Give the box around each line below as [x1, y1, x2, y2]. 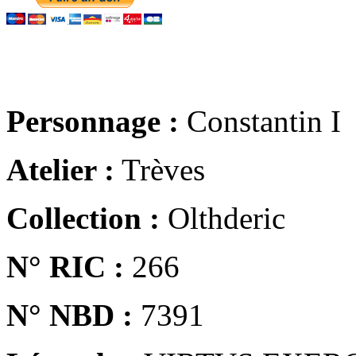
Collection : [6, 200, 160, 235]
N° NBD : [6, 297, 133, 332]
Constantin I [179, 103, 341, 138]
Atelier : [6, 152, 114, 187]
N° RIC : [6, 249, 124, 284]
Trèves [114, 152, 205, 187]
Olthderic [160, 200, 285, 235]
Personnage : [6, 103, 179, 138]
